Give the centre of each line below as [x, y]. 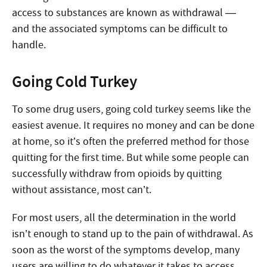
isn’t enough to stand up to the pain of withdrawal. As [133, 234]
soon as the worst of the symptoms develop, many [126, 250]
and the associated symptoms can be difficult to [120, 29]
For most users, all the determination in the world [124, 218]
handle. [29, 45]
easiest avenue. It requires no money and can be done [133, 125]
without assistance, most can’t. [82, 190]
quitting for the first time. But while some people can [131, 158]
